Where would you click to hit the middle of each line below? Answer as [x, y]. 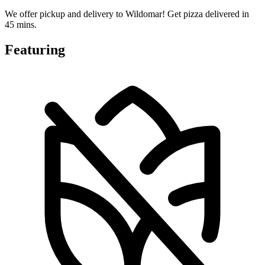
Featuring [35, 50]
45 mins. [21, 25]
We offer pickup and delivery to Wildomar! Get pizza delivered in [127, 14]
